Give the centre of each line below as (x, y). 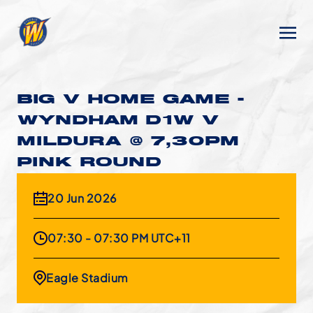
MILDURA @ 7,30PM (128, 142)
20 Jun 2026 (82, 198)
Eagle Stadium (87, 278)
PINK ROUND (89, 163)
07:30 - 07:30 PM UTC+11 (119, 238)
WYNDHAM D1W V (118, 121)
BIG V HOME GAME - (131, 100)
